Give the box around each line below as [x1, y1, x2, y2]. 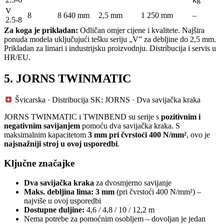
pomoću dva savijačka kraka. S [80, 121, 180, 130]
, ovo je [186, 130, 210, 139]
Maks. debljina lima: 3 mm [24, 187, 114, 196]
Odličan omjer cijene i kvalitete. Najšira [78, 25, 204, 34]
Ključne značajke [4, 157, 74, 168]
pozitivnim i [161, 112, 200, 121]
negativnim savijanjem [4, 121, 80, 130]
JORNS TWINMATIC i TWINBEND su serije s [4, 112, 161, 121]
